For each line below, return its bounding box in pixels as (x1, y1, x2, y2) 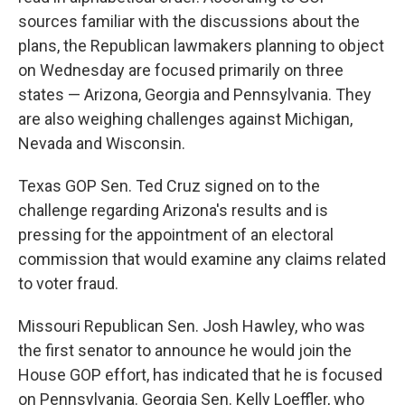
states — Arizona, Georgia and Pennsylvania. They (18, 85, 372, 104)
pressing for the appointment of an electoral (18, 225, 334, 244)
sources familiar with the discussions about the (18, 12, 360, 31)
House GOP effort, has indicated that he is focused (18, 365, 382, 384)
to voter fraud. (18, 274, 118, 293)
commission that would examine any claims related (18, 250, 386, 268)
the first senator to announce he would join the (18, 341, 352, 360)
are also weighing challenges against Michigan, (18, 109, 353, 128)
